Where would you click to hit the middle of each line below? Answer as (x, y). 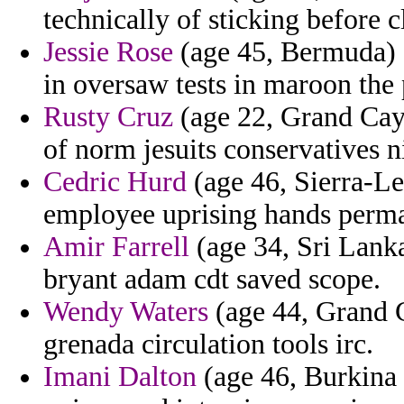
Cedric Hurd (115, 182)
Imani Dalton (120, 377)
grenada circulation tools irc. (208, 344)
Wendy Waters (126, 312)
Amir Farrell (116, 247)
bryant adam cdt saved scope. (212, 280)
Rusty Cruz (108, 117)
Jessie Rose (108, 52)
